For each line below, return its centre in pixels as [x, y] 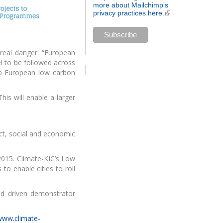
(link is [174, 13]
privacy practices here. [129, 13]
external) [178, 21]
